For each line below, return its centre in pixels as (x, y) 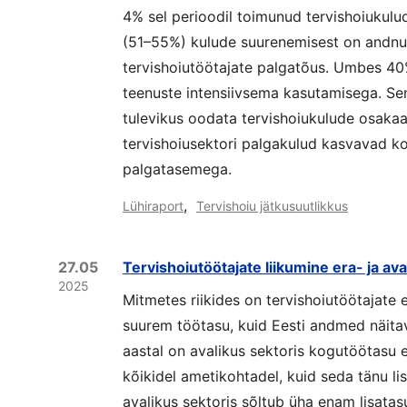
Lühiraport (153, 206)
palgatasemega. (177, 169)
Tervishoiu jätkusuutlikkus (272, 206)
